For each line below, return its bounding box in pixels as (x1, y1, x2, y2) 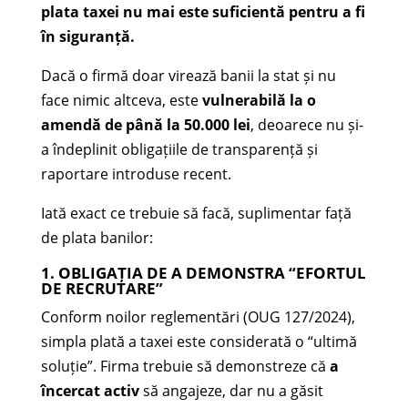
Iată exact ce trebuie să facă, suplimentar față (40, 202, 352, 223)
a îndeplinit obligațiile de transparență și (40, 138, 318, 159)
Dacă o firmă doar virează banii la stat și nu (40, 65, 336, 86)
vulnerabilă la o (201, 89, 316, 110)
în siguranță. (40, 25, 135, 46)
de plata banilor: (40, 227, 153, 248)
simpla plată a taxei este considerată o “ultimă (40, 331, 357, 352)
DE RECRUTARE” (40, 277, 163, 299)
